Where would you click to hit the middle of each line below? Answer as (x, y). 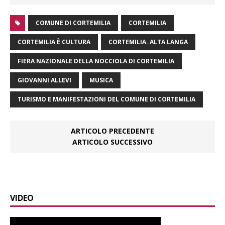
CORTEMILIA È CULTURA (54, 42)
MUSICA (101, 80)
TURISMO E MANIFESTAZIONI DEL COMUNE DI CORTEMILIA (106, 99)
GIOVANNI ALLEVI (44, 80)
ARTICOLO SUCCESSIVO (113, 142)
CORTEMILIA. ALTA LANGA (148, 42)
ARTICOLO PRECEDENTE (113, 131)
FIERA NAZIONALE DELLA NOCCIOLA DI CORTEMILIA (96, 61)
